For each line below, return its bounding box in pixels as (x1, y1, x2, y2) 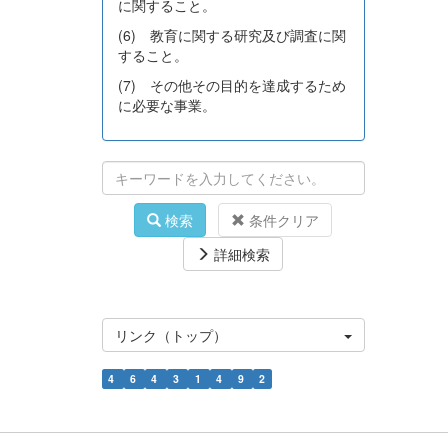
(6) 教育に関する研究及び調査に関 (118, 25, 346, 46)
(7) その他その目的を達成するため (118, 75, 346, 96)
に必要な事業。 (118, 95, 216, 116)
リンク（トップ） (115, 325, 227, 346)
